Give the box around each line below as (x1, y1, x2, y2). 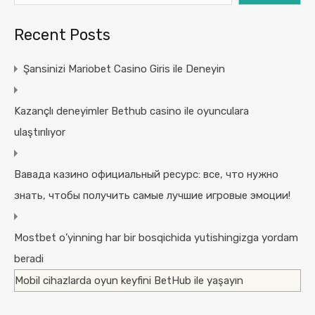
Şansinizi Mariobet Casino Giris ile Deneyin (23, 63, 225, 76)
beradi (14, 252, 44, 266)
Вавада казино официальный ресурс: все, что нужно (14, 168, 278, 181)
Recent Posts (14, 25, 110, 45)
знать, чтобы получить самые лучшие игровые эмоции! (14, 189, 290, 202)
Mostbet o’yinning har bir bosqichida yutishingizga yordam (14, 231, 298, 245)
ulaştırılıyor (14, 126, 65, 139)
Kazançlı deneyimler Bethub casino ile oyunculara (14, 105, 249, 118)
